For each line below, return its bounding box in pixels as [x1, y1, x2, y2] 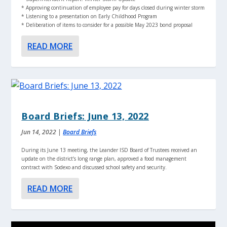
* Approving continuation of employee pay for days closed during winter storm [21, 4, 205, 11]
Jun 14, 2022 [21, 127, 57, 136]
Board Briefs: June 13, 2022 [21, 109, 149, 122]
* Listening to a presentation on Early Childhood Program [21, 12, 158, 20]
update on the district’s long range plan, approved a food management [21, 155, 187, 162]
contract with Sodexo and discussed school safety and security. [21, 163, 167, 171]
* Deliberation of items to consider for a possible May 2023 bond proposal [21, 21, 193, 28]
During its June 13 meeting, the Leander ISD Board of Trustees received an [21, 146, 198, 154]
